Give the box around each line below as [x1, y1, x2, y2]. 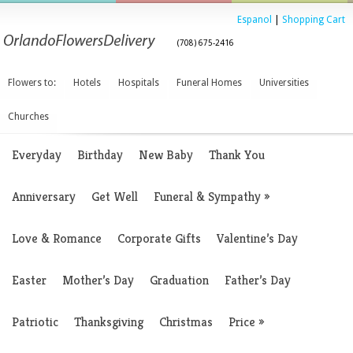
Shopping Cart [282, 14, 345, 25]
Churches [8, 111, 49, 122]
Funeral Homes [176, 77, 242, 88]
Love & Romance [12, 230, 102, 247]
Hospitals [118, 77, 159, 88]
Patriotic [12, 314, 58, 330]
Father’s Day [225, 272, 291, 288]
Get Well [91, 188, 138, 205]
